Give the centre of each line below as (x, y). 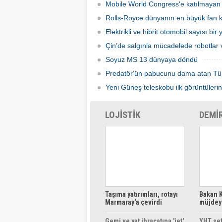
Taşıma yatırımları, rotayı (141, 194)
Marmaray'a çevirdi (134, 202)
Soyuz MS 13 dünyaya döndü (152, 59)
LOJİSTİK (123, 115)
